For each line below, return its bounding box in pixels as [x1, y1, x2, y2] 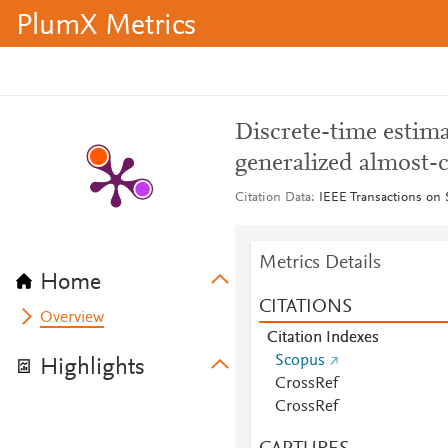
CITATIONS [258, 297, 352, 317]
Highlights [40, 356, 145, 380]
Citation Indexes [266, 330, 379, 346]
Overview [40, 310, 105, 326]
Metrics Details [258, 253, 381, 273]
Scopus [274, 353, 325, 369]
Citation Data [234, 191, 311, 205]
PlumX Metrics [16, 12, 196, 42]
